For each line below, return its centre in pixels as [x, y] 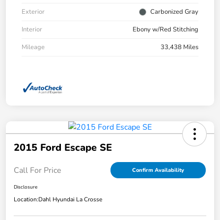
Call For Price [38, 170]
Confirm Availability [158, 170]
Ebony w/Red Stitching [165, 29]
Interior [32, 29]
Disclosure [26, 187]
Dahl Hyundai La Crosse [70, 200]
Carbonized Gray [174, 12]
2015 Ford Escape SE [63, 148]
